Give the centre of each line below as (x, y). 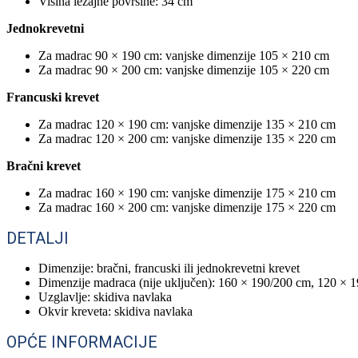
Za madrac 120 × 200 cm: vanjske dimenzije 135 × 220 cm (187, 138)
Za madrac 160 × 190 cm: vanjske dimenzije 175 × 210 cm (187, 193)
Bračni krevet (44, 165)
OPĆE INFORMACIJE (82, 342)
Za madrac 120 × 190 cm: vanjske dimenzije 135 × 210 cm (187, 124)
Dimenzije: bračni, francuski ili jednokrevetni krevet (169, 268)
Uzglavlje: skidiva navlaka (105, 296)
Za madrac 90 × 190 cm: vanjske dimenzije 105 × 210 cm (184, 55)
